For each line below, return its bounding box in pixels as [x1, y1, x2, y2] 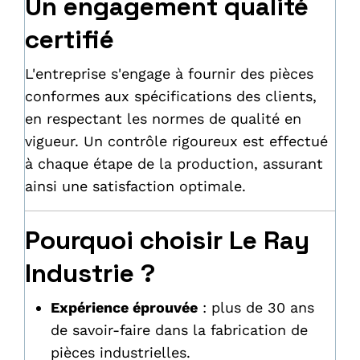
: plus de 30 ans [198, 299, 314, 316]
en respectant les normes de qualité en [25, 110, 301, 127]
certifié [25, 23, 114, 55]
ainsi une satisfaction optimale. [25, 178, 246, 194]
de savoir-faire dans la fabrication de [51, 321, 308, 338]
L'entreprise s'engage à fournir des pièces [25, 65, 313, 82]
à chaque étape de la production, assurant [25, 155, 323, 172]
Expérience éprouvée [51, 299, 198, 316]
